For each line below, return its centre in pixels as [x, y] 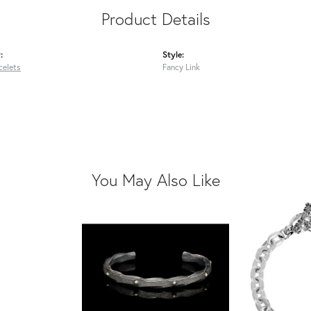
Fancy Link [181, 67]
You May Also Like [155, 180]
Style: [173, 54]
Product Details [155, 19]
